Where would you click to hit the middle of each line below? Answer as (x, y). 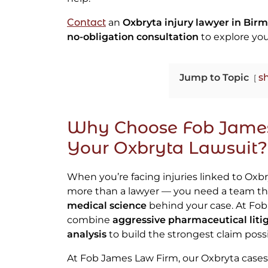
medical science (107, 206)
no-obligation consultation (133, 37)
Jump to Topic (214, 78)
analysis (87, 234)
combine (90, 220)
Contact (86, 23)
